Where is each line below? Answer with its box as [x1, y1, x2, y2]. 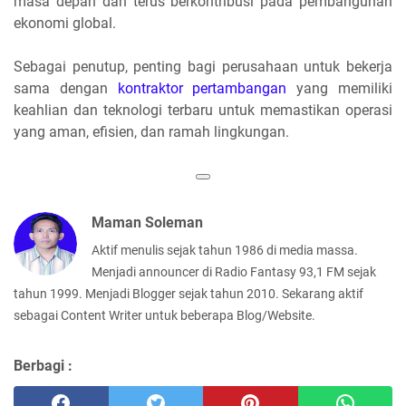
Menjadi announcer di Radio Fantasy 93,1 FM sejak [92, 264, 376, 279]
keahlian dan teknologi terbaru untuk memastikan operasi [14, 101, 392, 119]
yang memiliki [286, 79, 393, 97]
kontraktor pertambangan [117, 79, 287, 97]
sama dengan [14, 79, 118, 97]
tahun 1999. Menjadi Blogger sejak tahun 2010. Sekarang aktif [14, 285, 363, 301]
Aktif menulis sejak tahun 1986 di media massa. [92, 242, 358, 257]
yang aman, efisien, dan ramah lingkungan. [14, 122, 289, 140]
